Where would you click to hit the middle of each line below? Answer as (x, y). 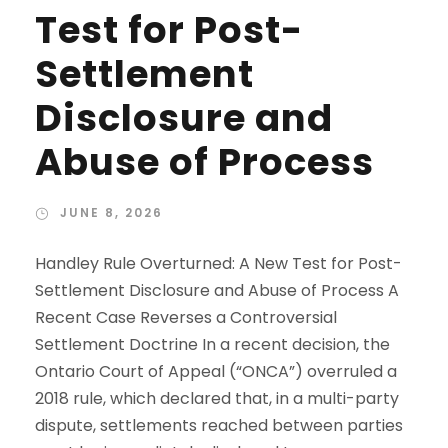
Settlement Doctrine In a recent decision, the (212, 344)
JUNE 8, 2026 (111, 212)
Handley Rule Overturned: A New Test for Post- (218, 263)
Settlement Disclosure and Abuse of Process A (217, 290)
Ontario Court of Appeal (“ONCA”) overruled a (216, 371)
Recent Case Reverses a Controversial (186, 317)
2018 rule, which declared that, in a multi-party (217, 398)
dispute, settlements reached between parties (219, 425)
